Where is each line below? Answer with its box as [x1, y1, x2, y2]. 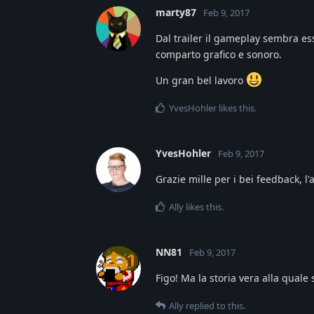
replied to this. [184, 299, 245, 313]
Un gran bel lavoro [156, 74, 246, 88]
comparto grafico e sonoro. [156, 48, 282, 62]
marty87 [156, 6, 196, 20]
